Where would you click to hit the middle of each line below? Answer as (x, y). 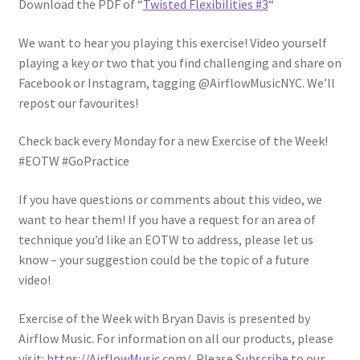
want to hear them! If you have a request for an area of (167, 220)
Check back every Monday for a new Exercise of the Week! (173, 141)
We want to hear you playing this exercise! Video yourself (172, 42)
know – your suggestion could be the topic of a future (164, 260)
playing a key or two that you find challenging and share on (180, 62)
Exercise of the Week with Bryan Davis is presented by (164, 318)
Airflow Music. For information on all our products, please (176, 338)
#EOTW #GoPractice (74, 161)
